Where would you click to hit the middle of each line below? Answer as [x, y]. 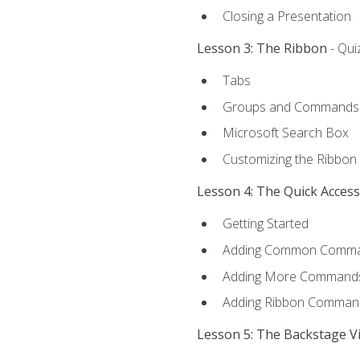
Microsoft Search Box [285, 133]
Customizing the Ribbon [289, 159]
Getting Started [265, 224]
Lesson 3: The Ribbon [262, 48]
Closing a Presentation [286, 16]
